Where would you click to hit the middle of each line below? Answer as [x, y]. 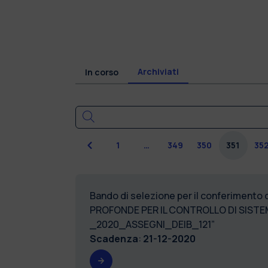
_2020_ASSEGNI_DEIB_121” [152, 224]
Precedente [115, 145]
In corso [101, 72]
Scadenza [114, 238]
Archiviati [158, 71]
